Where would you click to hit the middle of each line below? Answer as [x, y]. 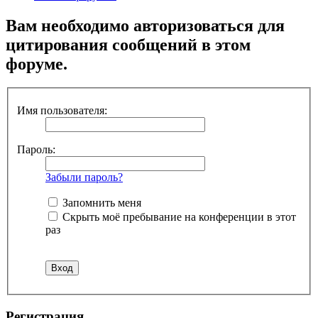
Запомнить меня [100, 203]
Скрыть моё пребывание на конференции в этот [178, 217]
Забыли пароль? [84, 177]
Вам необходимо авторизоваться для [145, 25]
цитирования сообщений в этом [128, 44]
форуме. [37, 64]
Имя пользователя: [62, 110]
